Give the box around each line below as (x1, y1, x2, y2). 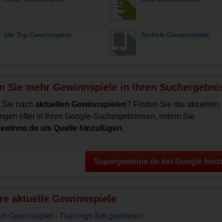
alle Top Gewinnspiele (3, 31, 72, 39)
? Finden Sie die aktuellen (127, 100, 219, 109)
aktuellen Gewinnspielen (35, 100, 127, 109)
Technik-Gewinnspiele (140, 31, 209, 39)
